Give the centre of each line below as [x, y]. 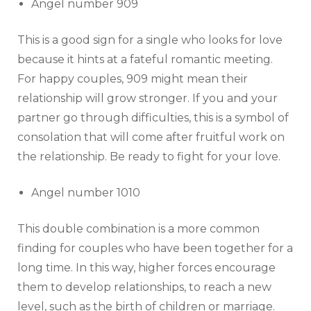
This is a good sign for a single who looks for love [150, 40]
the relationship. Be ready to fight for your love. [149, 157]
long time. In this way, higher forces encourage [146, 268]
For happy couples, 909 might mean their [133, 79]
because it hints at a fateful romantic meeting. [145, 60]
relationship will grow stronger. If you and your [148, 99]
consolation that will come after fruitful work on [151, 137]
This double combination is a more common [138, 229]
